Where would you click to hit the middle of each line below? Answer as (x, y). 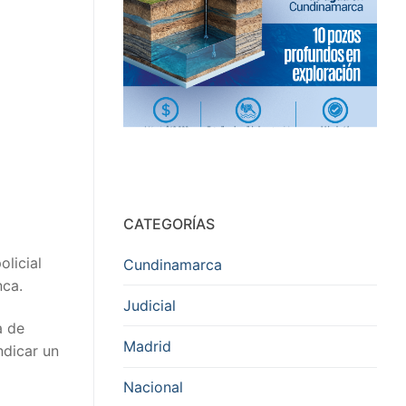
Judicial (150, 305)
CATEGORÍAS (169, 223)
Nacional (153, 387)
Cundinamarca (173, 264)
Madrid (147, 346)
